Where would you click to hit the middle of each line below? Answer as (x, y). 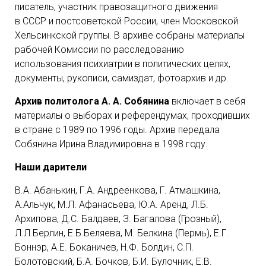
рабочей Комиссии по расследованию (99, 50)
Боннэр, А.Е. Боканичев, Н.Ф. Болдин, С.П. (104, 247)
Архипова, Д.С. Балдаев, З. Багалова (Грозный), (118, 219)
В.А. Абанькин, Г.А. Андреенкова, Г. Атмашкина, (118, 190)
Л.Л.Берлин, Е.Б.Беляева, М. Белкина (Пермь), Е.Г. (122, 233)
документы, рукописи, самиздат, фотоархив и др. (122, 78)
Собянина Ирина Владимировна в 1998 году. (111, 144)
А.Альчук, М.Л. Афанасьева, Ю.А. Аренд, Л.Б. (112, 205)
